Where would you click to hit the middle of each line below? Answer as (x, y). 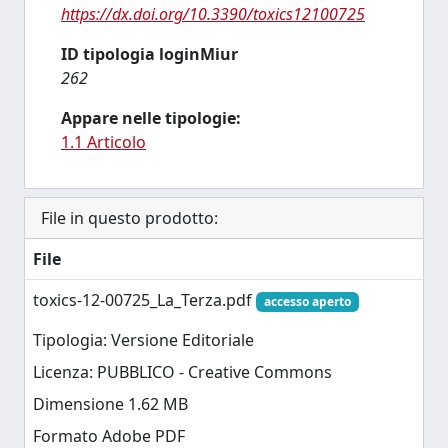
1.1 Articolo (103, 142)
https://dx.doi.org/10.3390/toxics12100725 (213, 14)
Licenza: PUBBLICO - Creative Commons (182, 372)
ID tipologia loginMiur (149, 54)
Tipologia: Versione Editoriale (143, 340)
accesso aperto (307, 301)
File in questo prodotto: (129, 218)
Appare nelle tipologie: (151, 118)
